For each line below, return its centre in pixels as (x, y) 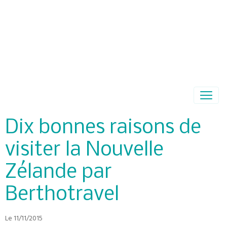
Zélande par (59, 173)
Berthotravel (62, 195)
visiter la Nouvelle (84, 150)
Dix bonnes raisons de (103, 128)
